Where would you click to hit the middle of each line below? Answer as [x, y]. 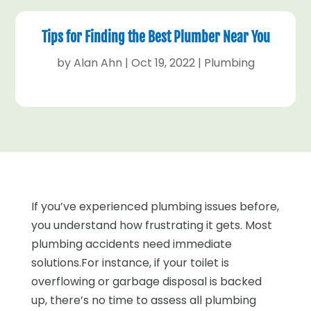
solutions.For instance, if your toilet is [130, 262]
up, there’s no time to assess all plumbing [143, 300]
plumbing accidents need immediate [131, 244]
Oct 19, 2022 [163, 62]
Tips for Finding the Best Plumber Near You [155, 37]
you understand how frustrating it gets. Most [151, 225]
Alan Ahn [98, 62]
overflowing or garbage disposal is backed [146, 281]
